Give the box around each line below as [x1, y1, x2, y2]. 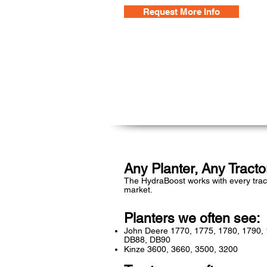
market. [124, 185, 153, 195]
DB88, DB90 [124, 235, 170, 245]
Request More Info [143, 7, 220, 17]
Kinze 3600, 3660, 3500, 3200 [124, 244, 238, 254]
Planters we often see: [124, 210, 260, 226]
